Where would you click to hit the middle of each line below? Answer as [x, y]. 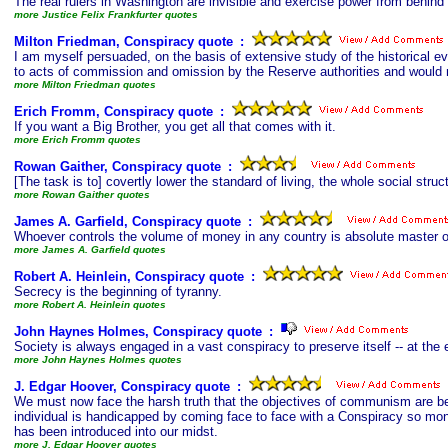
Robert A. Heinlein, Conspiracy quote [129, 276]
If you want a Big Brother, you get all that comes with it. [175, 126]
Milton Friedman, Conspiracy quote [123, 41]
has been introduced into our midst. [116, 431]
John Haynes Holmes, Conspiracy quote [138, 331]
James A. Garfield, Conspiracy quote [127, 221]
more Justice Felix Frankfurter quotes [106, 14]
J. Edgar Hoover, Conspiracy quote [122, 386]
